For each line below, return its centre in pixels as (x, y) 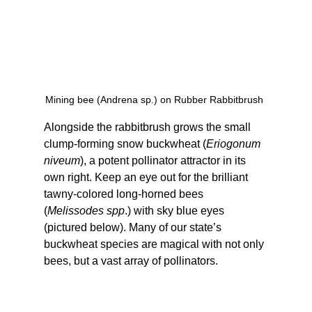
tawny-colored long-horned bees (125, 194)
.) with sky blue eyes (175, 210)
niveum (62, 160)
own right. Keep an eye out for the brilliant (147, 177)
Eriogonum (234, 143)
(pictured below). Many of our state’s (134, 227)
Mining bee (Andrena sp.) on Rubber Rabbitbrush (156, 99)
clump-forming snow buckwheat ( (125, 143)
